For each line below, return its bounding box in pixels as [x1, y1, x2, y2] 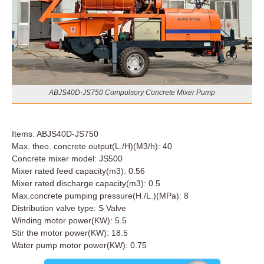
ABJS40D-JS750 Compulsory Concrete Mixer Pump [49, 88, 215, 97]
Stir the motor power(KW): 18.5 [12, 228, 128, 238]
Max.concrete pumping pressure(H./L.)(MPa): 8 [12, 191, 189, 201]
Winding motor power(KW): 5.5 [12, 216, 127, 226]
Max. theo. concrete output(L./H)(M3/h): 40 [12, 141, 172, 151]
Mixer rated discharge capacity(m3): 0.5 [12, 179, 160, 189]
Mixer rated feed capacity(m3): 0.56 [12, 166, 145, 176]
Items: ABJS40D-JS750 [12, 129, 98, 139]
